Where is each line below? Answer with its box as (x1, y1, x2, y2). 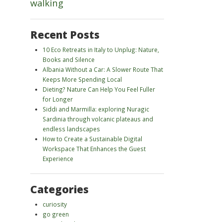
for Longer (43, 95, 73, 103)
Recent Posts (30, 28, 100, 42)
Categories (30, 182, 89, 196)
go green (43, 210, 69, 218)
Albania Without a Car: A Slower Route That (43, 65, 163, 73)
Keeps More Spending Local (43, 75, 122, 83)
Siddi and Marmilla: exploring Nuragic (43, 105, 149, 113)
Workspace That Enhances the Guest (43, 145, 146, 153)
